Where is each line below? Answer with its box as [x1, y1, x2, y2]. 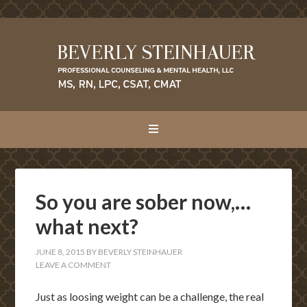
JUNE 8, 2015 [36, 247, 86, 257]
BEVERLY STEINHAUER [98, 247, 183, 257]
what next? [36, 214, 139, 238]
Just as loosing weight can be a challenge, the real [36, 290, 265, 303]
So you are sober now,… [36, 189, 251, 214]
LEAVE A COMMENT [36, 260, 112, 270]
